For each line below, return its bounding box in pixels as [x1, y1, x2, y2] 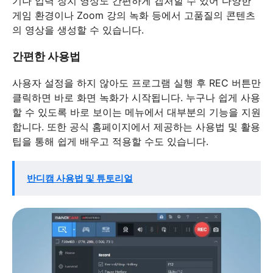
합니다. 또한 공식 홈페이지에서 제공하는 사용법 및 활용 [12, 120, 260, 133]
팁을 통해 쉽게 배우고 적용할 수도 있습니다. [12, 135, 208, 147]
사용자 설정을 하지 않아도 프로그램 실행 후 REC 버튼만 [12, 76, 261, 89]
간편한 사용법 [12, 49, 80, 63]
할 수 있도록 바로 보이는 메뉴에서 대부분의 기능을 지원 [12, 105, 261, 118]
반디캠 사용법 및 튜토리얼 [27, 172, 133, 184]
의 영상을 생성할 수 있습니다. [12, 23, 144, 36]
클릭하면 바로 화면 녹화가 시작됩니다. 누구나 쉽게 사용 [12, 91, 260, 104]
